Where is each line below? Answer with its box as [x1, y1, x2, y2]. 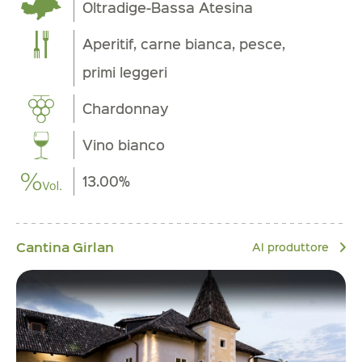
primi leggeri [82, 62, 168, 82]
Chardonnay [82, 99, 170, 119]
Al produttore [252, 238, 332, 255]
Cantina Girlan [16, 237, 114, 256]
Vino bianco [82, 135, 166, 155]
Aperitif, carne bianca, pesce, [82, 34, 286, 54]
